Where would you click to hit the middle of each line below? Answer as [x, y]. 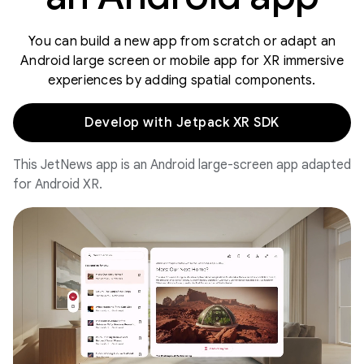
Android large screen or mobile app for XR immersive [182, 61]
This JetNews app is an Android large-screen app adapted [182, 165]
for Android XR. [58, 184]
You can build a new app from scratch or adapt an [182, 41]
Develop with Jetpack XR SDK [182, 122]
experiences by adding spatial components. [182, 80]
